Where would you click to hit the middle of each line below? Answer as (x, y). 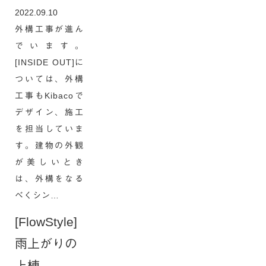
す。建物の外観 (49, 145)
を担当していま (49, 129)
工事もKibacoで (49, 96)
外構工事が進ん (49, 29)
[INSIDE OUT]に (49, 62)
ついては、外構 (49, 79)
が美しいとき (49, 162)
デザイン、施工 (49, 112)
